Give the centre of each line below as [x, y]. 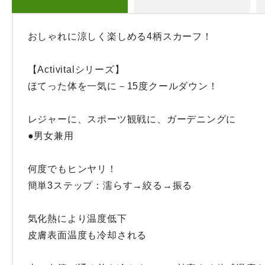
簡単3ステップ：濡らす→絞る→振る [110, 185]
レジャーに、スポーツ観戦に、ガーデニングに [132, 119]
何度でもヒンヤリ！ [72, 169]
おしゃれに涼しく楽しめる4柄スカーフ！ [120, 36]
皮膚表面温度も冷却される [87, 235]
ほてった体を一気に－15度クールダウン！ [123, 86]
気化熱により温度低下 [77, 219]
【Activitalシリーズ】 [76, 70]
